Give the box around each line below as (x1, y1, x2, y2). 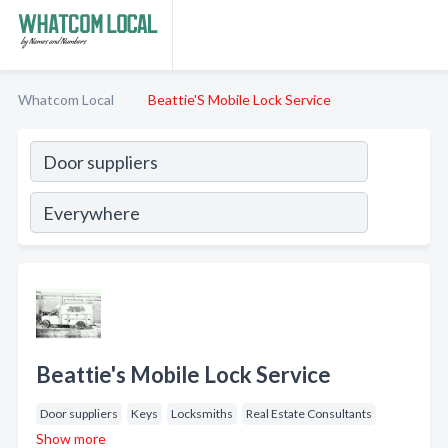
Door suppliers (40, 406, 118, 421)
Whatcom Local (18, 91, 114, 108)
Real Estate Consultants (246, 406, 372, 421)
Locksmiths (171, 406, 233, 421)
